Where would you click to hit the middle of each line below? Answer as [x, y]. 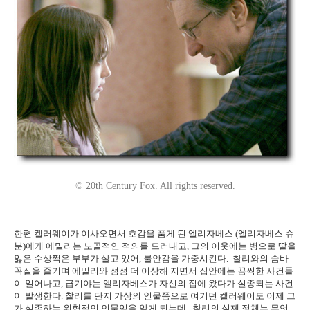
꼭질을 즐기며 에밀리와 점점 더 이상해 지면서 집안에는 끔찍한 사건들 [154, 271]
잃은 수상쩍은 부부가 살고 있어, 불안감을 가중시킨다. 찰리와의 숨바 [151, 259]
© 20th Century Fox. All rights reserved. [155, 186]
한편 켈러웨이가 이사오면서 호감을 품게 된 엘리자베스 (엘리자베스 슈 [154, 234]
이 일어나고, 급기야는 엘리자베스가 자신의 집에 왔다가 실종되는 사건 [154, 284]
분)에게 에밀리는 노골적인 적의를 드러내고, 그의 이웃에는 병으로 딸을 [155, 246]
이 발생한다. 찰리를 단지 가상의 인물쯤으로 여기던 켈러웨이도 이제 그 [155, 296]
